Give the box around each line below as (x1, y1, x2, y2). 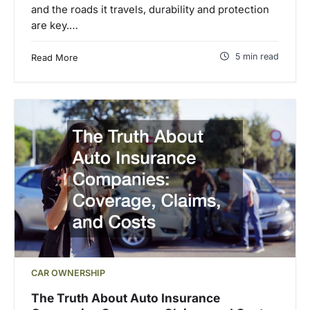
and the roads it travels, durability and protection (31, 3, 269, 17)
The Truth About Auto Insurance (31, 290, 220, 305)
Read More (31, 52, 78, 64)
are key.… (31, 19, 78, 33)
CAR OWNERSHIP (31, 268, 105, 279)
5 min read (235, 51, 279, 62)
